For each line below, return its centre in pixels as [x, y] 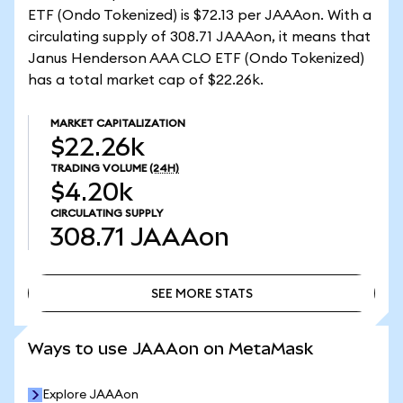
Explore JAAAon [90, 395]
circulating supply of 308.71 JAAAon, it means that [199, 37]
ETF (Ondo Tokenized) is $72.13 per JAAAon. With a [200, 15]
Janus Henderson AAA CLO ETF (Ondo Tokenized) [196, 58]
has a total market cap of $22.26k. [146, 80]
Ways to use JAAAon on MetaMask [170, 349]
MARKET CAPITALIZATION [118, 123]
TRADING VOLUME [99, 168]
